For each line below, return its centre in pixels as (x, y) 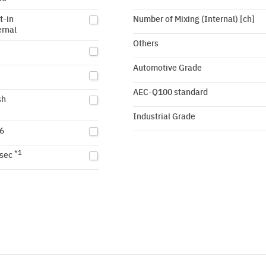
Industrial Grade (164, 116)
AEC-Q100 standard (170, 91)
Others (146, 43)
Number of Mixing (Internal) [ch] (194, 18)
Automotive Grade (167, 67)
